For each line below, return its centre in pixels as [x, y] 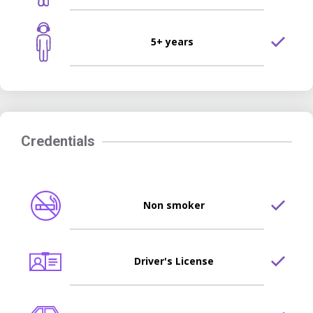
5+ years [172, 42]
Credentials [58, 141]
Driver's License [174, 261]
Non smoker [174, 205]
